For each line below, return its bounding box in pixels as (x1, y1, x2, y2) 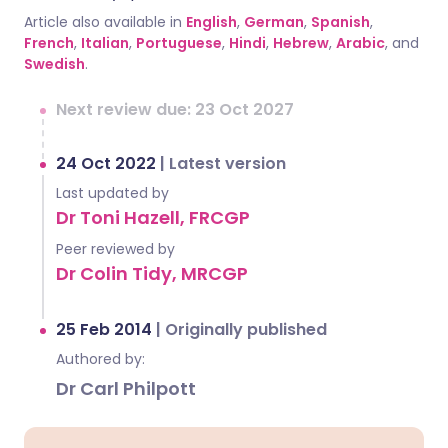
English (186, 12, 237, 32)
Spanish (311, 12, 370, 32)
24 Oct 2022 (56, 152, 160, 175)
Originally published (165, 318, 327, 341)
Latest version (169, 152, 286, 175)
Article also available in (24, 12, 182, 32)
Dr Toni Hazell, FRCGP (56, 205, 250, 230)
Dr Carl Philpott (56, 376, 196, 401)
